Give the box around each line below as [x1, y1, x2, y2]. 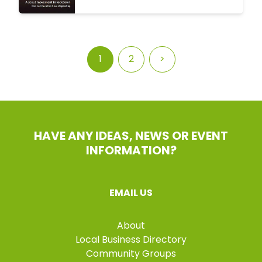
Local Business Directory [75, 232, 187, 246]
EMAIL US [109, 185, 153, 199]
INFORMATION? [85, 142, 177, 158]
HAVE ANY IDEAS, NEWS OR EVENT [34, 127, 228, 144]
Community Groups [86, 246, 176, 260]
